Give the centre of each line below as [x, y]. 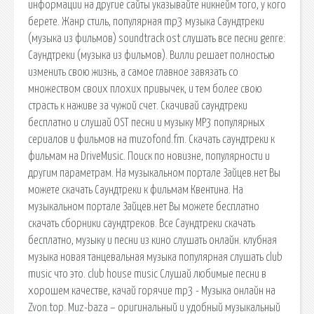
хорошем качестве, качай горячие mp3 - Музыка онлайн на [152, 291]
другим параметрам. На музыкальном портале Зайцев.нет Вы [154, 173]
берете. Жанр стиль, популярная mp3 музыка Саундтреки [146, 21]
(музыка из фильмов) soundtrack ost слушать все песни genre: [157, 38]
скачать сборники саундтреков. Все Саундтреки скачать [142, 223]
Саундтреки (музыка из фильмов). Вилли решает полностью [151, 55]
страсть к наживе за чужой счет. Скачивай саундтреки [138, 105]
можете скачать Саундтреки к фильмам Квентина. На [136, 190]
